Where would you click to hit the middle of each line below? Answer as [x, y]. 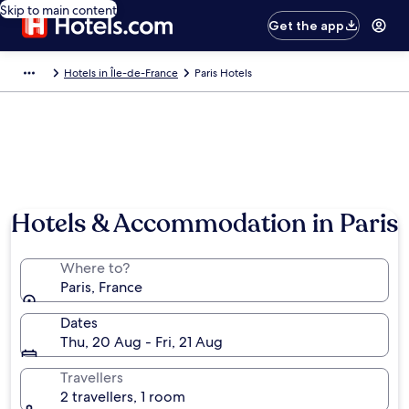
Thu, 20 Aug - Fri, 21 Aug [142, 342]
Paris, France [101, 287]
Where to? [95, 268]
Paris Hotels [223, 73]
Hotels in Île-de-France [121, 73]
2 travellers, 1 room [123, 397]
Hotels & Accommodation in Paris [204, 224]
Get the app [307, 26]
